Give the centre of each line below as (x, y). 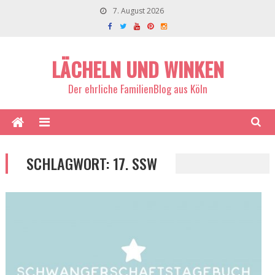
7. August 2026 (137, 11)
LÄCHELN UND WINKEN (137, 69)
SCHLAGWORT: (69, 163)
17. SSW (135, 163)
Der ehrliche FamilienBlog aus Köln (137, 89)
